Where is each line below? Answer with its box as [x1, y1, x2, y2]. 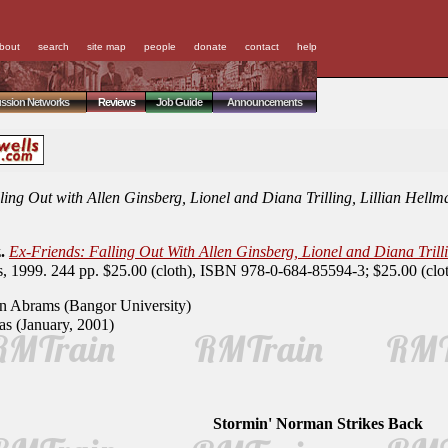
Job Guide [156, 96, 202, 108]
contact [245, 41, 279, 52]
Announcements [227, 96, 302, 108]
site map [87, 41, 126, 52]
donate [194, 41, 227, 52]
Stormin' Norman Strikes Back [212, 415, 423, 432]
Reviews [97, 96, 135, 108]
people [144, 41, 176, 52]
